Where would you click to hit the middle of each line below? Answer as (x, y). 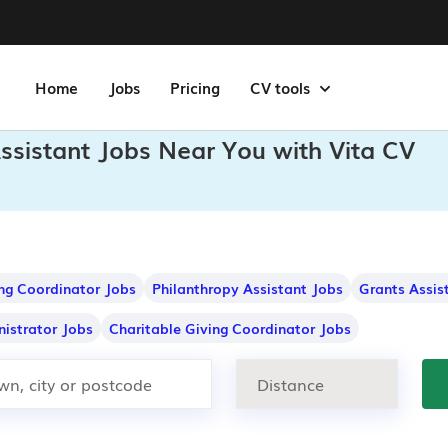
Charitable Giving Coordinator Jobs (230, 328)
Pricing (194, 87)
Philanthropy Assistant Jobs (247, 288)
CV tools (281, 87)
